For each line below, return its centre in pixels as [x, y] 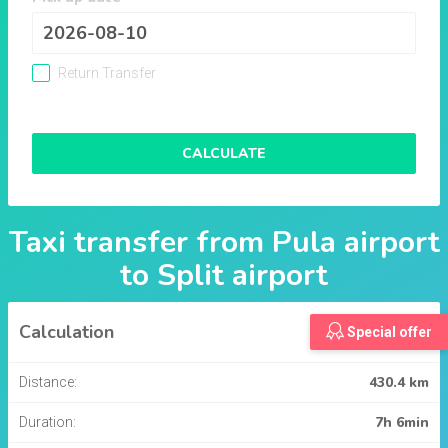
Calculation [66, 332]
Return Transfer [105, 73]
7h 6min [402, 423]
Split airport [242, 276]
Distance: [48, 382]
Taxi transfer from [140, 243]
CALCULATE [224, 154]
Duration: [47, 422]
